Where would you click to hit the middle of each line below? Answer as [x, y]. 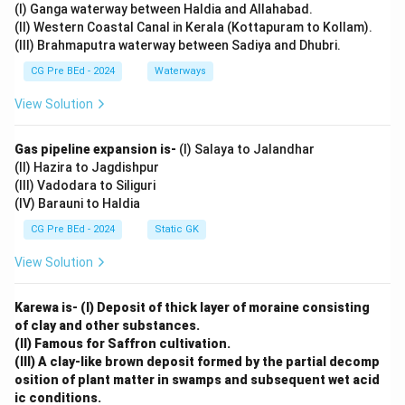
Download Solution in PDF [202, 62]
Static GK [177, 229]
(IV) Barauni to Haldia [77, 203]
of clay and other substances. [107, 325]
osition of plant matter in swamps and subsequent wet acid [197, 380]
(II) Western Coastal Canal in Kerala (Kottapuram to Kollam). [193, 27]
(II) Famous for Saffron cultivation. [122, 344]
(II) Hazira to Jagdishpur [87, 167]
